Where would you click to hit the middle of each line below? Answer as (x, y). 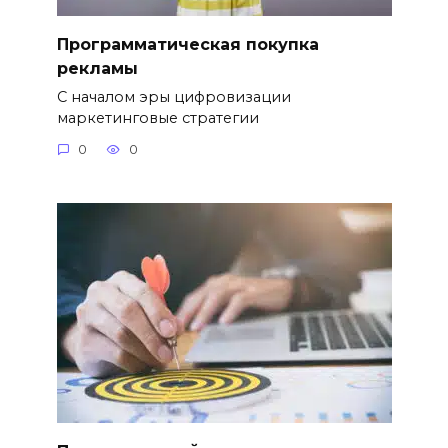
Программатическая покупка (187, 44)
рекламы (97, 68)
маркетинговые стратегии (157, 117)
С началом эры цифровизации (173, 96)
